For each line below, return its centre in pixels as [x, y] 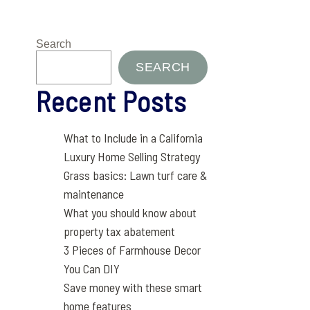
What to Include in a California [134, 138]
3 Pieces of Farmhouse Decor [133, 250]
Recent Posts [112, 101]
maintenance [94, 194]
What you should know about [130, 212]
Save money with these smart [133, 287]
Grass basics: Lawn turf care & [136, 175]
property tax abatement [120, 231]
